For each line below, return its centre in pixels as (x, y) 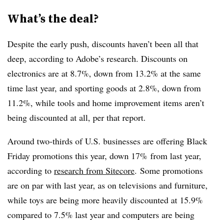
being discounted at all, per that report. (77, 118)
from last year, (174, 156)
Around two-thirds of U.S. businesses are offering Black (107, 141)
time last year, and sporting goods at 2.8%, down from (104, 88)
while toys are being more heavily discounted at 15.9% (105, 200)
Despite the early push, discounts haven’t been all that (103, 44)
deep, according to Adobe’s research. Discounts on (97, 59)
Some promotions (170, 171)
